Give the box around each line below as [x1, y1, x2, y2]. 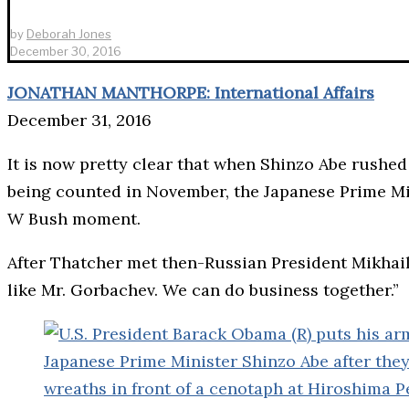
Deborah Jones [26, 26, 111, 41]
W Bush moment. [7, 207, 141, 229]
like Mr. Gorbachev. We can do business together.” [7, 278, 399, 300]
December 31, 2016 [7, 109, 152, 131]
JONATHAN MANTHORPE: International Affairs [7, 81, 374, 103]
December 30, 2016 [10, 43, 121, 58]
